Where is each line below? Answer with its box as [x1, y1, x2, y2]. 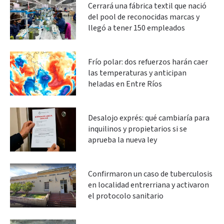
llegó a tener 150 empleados [88, 22, 185, 33]
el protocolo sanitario [88, 190, 163, 201]
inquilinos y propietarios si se [88, 123, 187, 134]
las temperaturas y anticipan [88, 67, 186, 78]
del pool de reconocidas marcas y [88, 11, 199, 22]
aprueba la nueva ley [88, 134, 157, 145]
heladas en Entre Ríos [88, 78, 162, 89]
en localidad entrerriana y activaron [88, 179, 209, 190]
